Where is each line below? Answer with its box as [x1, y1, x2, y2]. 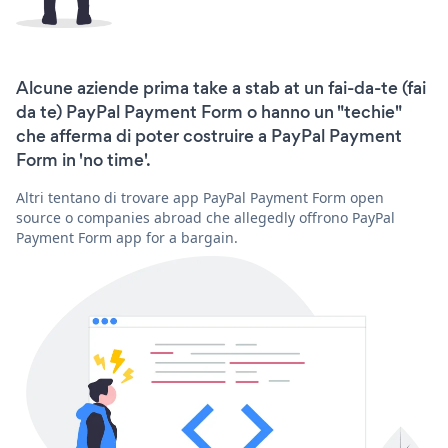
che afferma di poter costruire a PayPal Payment [16, 123, 402, 148]
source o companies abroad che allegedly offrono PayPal [16, 207, 395, 227]
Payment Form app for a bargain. [16, 227, 238, 247]
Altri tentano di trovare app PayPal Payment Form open [16, 187, 384, 207]
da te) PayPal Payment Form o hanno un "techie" [16, 99, 401, 124]
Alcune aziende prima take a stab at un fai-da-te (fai [16, 75, 426, 100]
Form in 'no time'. [16, 147, 151, 172]
